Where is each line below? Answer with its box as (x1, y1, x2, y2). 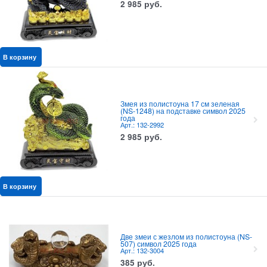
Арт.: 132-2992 (120, 120, 164, 130)
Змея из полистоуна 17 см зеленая (120, 98, 240, 110)
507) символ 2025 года (120, 238, 197, 250)
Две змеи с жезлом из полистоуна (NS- (120, 231, 252, 243)
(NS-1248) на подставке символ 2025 (120, 105, 246, 117)
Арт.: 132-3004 (120, 246, 164, 256)
